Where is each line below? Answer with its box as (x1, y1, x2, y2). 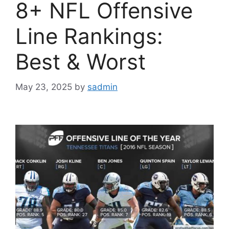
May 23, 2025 (15, 81, 72, 92)
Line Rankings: (15, 23, 163, 50)
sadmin (87, 81, 118, 92)
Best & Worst (15, 49, 146, 75)
